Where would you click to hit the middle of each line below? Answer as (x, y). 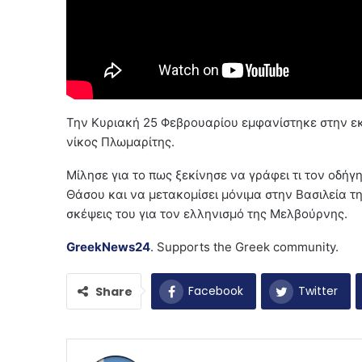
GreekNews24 (108, 246)
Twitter (318, 290)
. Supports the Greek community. (244, 246)
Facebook (216, 290)
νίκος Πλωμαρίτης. (120, 141)
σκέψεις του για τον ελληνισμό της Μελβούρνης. (207, 213)
